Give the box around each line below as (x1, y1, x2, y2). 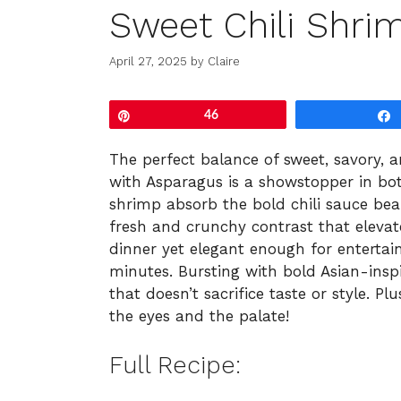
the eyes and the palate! (109, 307, 289, 325)
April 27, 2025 (109, 55, 187, 68)
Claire (208, 55, 240, 68)
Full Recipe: (109, 350, 241, 380)
